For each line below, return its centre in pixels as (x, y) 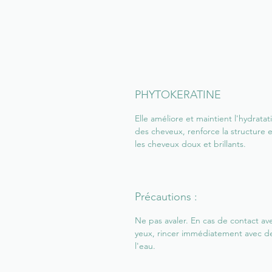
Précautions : (166, 197)
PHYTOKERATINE (178, 95)
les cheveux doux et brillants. (190, 144)
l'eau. (145, 246)
